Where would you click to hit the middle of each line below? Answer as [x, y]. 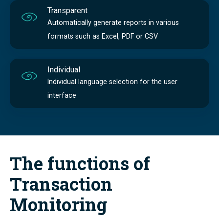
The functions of [80, 164]
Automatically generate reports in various [113, 23]
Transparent [67, 11]
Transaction [61, 184]
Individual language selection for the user [112, 81]
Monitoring [61, 205]
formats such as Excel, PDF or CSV [102, 36]
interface [62, 95]
